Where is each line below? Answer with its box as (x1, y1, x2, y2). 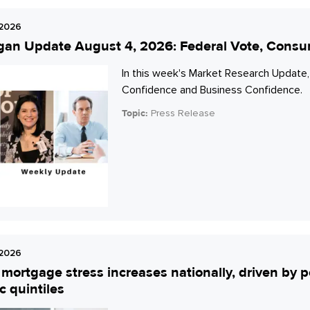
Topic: (121, 107, 148, 119)
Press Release (150, 107, 215, 119)
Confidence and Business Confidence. (121, 82, 302, 97)
